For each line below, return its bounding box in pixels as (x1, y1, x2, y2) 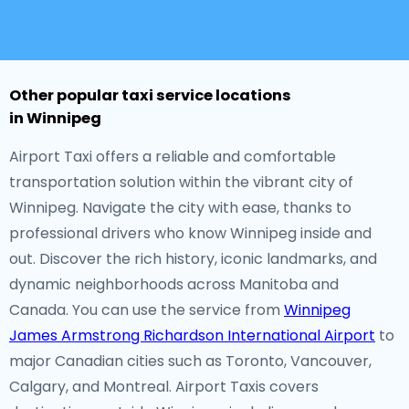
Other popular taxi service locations (9, 85, 291, 106)
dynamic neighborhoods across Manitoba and (9, 274, 339, 295)
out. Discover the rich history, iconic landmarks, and (9, 248, 377, 269)
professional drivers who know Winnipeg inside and (9, 223, 372, 244)
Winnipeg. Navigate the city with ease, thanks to (9, 197, 351, 218)
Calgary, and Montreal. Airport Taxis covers (9, 376, 319, 397)
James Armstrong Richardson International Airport (9, 325, 375, 346)
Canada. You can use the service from (9, 299, 284, 320)
